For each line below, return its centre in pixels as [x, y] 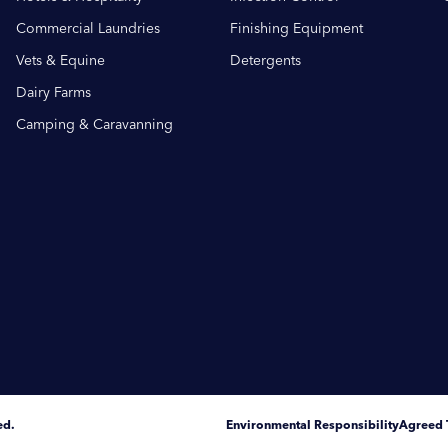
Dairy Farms [53, 92]
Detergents [265, 60]
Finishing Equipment [296, 28]
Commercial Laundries [88, 28]
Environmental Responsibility [312, 424]
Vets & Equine [60, 60]
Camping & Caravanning [94, 124]
